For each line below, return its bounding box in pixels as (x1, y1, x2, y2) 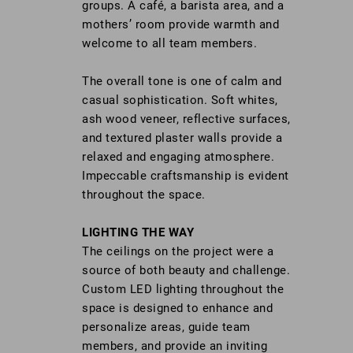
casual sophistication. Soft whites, (82, 93, 278, 108)
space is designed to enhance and (82, 301, 273, 316)
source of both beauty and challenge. (82, 263, 290, 278)
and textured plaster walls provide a (82, 131, 282, 146)
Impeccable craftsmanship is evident (82, 169, 289, 184)
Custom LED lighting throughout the (82, 282, 284, 297)
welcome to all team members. (82, 36, 257, 51)
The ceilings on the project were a (82, 244, 273, 259)
